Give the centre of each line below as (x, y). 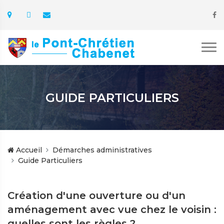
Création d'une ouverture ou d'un (96, 195)
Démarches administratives (102, 150)
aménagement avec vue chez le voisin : (112, 209)
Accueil (28, 150)
